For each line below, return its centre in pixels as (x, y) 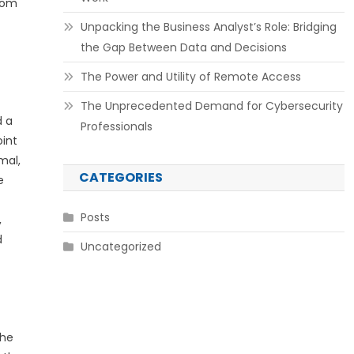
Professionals (116, 126)
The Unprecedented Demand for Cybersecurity (211, 106)
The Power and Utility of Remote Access (190, 77)
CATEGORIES (121, 177)
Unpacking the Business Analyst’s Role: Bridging (208, 27)
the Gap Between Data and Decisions (183, 47)
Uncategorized (121, 247)
